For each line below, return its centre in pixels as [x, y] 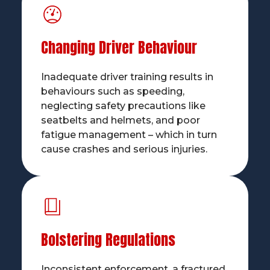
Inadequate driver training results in [127, 77]
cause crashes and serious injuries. [124, 149]
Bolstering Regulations [108, 240]
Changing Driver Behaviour [119, 48]
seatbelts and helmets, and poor [120, 121]
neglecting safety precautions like [123, 106]
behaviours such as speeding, [112, 92]
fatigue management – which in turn [129, 135]
